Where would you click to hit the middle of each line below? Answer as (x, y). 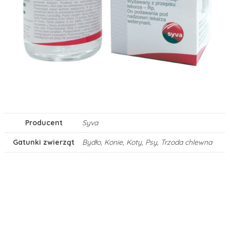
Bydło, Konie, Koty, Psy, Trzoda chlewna (147, 142)
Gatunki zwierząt (44, 142)
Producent (44, 123)
